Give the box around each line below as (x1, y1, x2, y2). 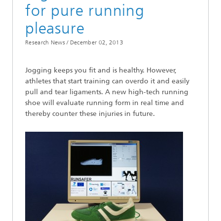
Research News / (25, 39, 69, 46)
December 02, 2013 (70, 39, 123, 46)
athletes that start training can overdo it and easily (25, 77, 189, 85)
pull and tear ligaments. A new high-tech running (25, 88, 188, 96)
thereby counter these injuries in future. (25, 110, 155, 118)
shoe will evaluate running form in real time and (25, 99, 184, 107)
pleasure (25, 19, 85, 37)
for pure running (25, 1, 145, 20)
